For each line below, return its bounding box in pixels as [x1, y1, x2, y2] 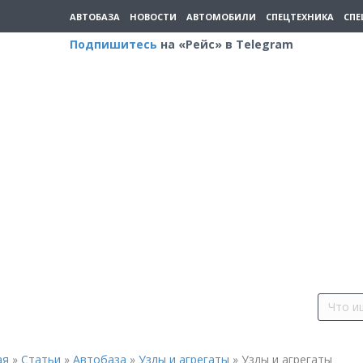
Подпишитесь [70, 36, 157, 52]
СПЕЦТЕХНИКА [266, 10, 334, 23]
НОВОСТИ [130, 10, 177, 23]
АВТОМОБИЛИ [186, 10, 256, 23]
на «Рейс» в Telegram [157, 36, 293, 52]
